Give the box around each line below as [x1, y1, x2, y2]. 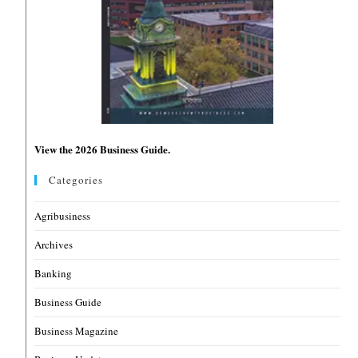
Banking [34, 266, 73, 281]
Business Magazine [34, 324, 119, 339]
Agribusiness [34, 209, 91, 224]
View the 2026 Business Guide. [34, 141, 171, 157]
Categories [49, 173, 104, 188]
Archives [34, 237, 74, 253]
